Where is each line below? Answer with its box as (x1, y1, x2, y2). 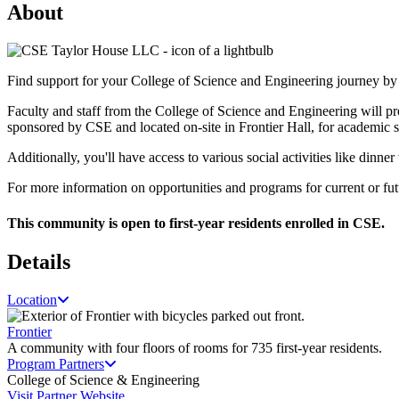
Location (7, 291, 57, 307)
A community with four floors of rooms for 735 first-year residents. (7, 339, 382, 355)
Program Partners (7, 355, 104, 371)
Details (7, 249, 70, 273)
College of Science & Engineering (7, 371, 199, 387)
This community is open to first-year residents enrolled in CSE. (7, 215, 385, 231)
